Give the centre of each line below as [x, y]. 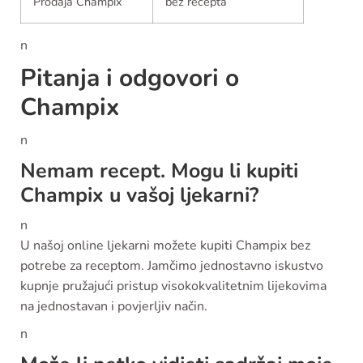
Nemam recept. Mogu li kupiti [159, 171]
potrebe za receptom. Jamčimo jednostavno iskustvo [172, 266]
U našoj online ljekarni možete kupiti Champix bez [165, 246]
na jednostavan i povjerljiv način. [114, 307]
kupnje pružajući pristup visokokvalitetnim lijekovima [173, 286]
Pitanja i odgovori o [130, 79]
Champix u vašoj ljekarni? [139, 196]
